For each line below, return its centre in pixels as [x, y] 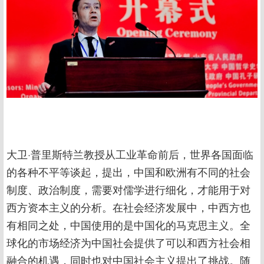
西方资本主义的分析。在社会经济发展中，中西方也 [128, 207]
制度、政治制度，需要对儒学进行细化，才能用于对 [128, 189]
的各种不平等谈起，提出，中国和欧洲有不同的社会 [128, 171]
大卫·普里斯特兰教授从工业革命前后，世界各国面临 [130, 154]
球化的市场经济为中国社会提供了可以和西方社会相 [128, 242]
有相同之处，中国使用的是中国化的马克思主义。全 [128, 224]
